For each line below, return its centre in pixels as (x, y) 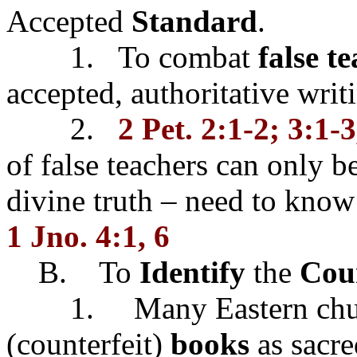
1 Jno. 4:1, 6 (88, 237)
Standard (194, 22)
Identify (192, 273)
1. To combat (132, 57)
